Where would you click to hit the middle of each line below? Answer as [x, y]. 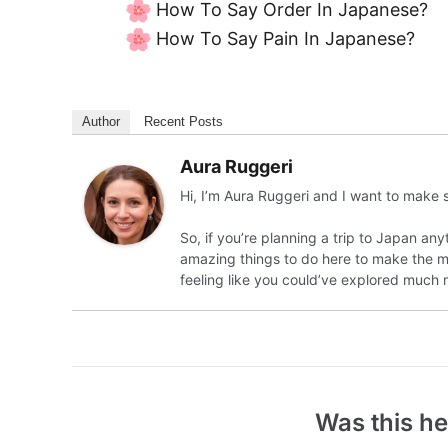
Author [101, 121]
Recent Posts [183, 121]
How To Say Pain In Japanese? [285, 38]
